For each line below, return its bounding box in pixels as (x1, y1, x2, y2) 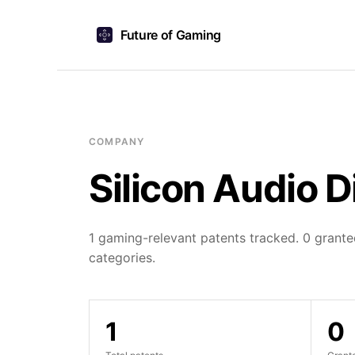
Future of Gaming (120, 26, 221, 43)
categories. (89, 250, 155, 265)
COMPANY (89, 136, 145, 147)
